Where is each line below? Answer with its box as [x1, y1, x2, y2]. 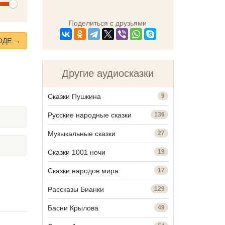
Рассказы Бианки [47, 185, 104, 193]
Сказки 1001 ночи [47, 148, 105, 156]
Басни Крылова [47, 203, 98, 212]
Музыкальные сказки [47, 129, 116, 138]
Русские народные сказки [47, 110, 132, 119]
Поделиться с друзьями [69, 19, 147, 27]
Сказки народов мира [47, 166, 119, 175]
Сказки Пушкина [47, 92, 101, 100]
